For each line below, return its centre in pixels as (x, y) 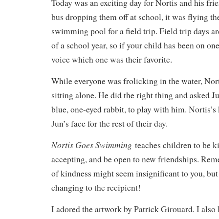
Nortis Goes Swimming (93, 144)
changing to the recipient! (98, 187)
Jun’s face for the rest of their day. (111, 123)
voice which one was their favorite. (113, 59)
